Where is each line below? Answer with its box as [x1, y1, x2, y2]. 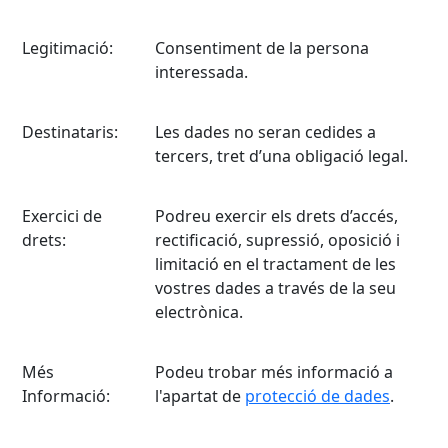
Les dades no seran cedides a [155, 121, 376, 143]
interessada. [155, 61, 248, 83]
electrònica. [155, 301, 243, 323]
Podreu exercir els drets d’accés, [155, 205, 398, 227]
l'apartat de [155, 385, 245, 407]
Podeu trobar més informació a [155, 361, 393, 383]
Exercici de [22, 205, 102, 227]
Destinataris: [22, 121, 118, 143]
